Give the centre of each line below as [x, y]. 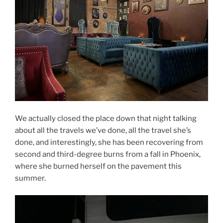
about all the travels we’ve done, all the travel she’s [103, 130]
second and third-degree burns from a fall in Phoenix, [108, 154]
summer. [30, 178]
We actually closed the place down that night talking [106, 118]
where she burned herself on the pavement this [98, 166]
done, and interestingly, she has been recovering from [109, 142]
